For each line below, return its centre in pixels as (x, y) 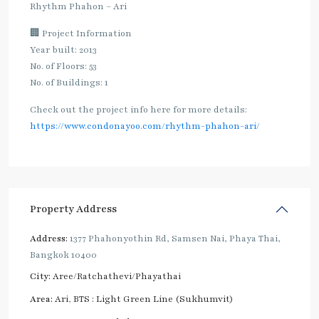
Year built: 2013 (63, 50)
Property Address (73, 209)
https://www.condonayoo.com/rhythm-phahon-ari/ (145, 126)
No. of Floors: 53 (63, 67)
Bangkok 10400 (63, 255)
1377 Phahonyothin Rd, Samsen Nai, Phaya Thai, (174, 239)
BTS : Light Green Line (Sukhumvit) (153, 299)
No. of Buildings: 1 (69, 83)
